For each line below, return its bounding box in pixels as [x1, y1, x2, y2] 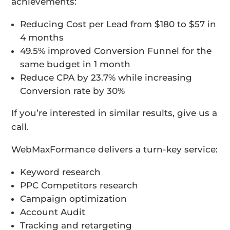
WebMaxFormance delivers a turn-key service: [11, 144, 218, 155]
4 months [20, 32, 64, 43]
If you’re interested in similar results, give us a [11, 108, 218, 119]
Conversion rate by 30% [20, 86, 125, 97]
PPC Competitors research [20, 180, 139, 191]
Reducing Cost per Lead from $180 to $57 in [20, 19, 217, 30]
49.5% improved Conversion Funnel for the [20, 46, 212, 56]
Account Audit [20, 207, 86, 218]
